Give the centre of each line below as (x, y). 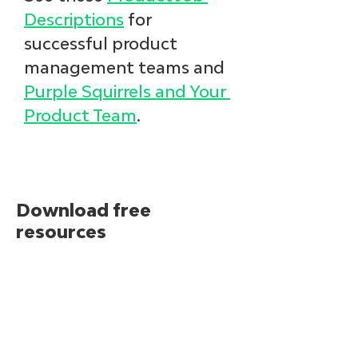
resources (61, 232)
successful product (103, 44)
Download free (84, 210)
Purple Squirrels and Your (127, 91)
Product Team (80, 115)
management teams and (126, 68)
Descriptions (74, 20)
